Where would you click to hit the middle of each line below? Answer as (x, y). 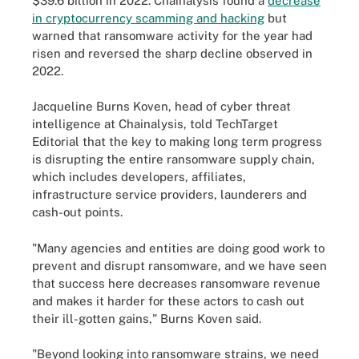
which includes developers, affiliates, (139, 177)
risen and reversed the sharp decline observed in (172, 53)
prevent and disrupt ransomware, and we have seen (179, 265)
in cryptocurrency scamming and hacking (148, 18)
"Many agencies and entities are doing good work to (178, 248)
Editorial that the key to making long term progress (177, 141)
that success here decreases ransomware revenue (176, 283)
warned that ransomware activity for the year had (172, 35)
